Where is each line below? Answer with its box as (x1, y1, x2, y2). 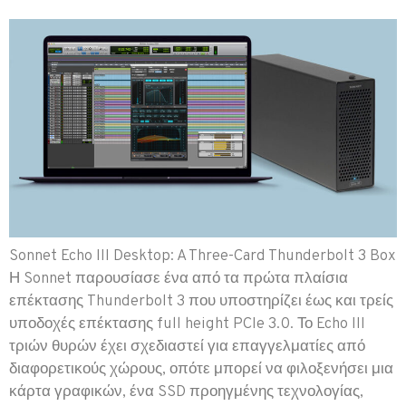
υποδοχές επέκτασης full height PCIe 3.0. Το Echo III (9, 314, 365, 334)
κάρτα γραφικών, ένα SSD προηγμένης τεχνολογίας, (9, 382, 363, 402)
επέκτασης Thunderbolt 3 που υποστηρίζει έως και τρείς (9, 291, 393, 312)
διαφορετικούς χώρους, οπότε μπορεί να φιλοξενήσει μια (9, 359, 393, 380)
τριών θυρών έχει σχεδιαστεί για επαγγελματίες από (9, 336, 365, 357)
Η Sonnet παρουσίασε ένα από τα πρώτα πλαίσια (9, 268, 348, 289)
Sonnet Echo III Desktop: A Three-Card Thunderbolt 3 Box (9, 246, 396, 266)
